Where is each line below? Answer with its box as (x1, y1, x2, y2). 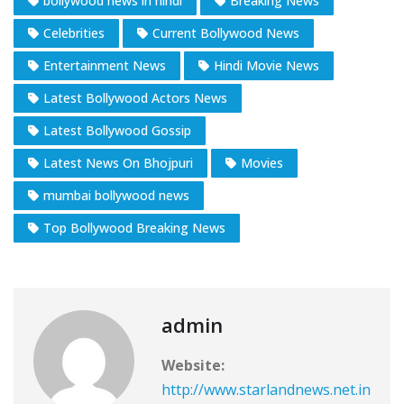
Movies (241, 154, 283, 172)
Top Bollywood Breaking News (43, 219, 225, 237)
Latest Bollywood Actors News (43, 89, 227, 107)
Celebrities (43, 24, 105, 42)
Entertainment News (43, 57, 166, 75)
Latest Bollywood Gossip (43, 122, 191, 140)
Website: (161, 355, 225, 376)
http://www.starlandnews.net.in (161, 380, 371, 400)
